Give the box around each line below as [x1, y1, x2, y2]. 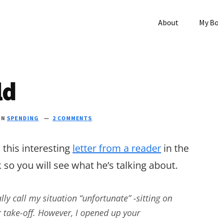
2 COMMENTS [52, 114, 92, 122]
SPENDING [7, 114, 39, 122]
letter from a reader [73, 142, 161, 155]
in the [161, 142, 189, 155]
